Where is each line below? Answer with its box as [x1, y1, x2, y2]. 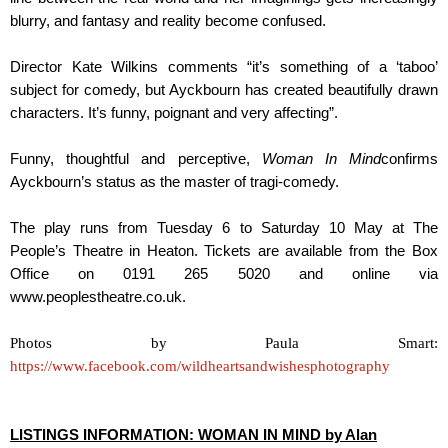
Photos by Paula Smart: [10, 335, 438, 352]
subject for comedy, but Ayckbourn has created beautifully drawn [10, 82, 438, 99]
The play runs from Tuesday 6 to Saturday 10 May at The [10, 220, 438, 237]
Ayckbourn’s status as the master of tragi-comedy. [10, 174, 339, 191]
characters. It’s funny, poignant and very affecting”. [10, 105, 338, 122]
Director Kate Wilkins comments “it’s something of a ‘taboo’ [10, 59, 438, 76]
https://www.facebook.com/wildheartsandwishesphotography [10, 358, 390, 375]
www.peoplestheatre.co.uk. [10, 289, 186, 306]
